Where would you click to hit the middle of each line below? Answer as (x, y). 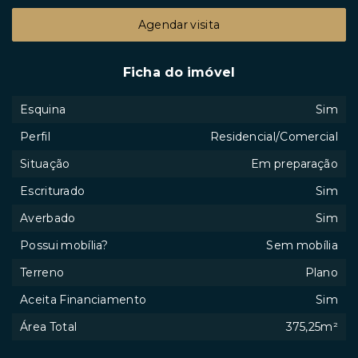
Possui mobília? (64, 245)
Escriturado (53, 191)
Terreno (42, 272)
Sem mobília (302, 245)
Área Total (49, 326)
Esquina (43, 109)
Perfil (35, 136)
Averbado (48, 218)
